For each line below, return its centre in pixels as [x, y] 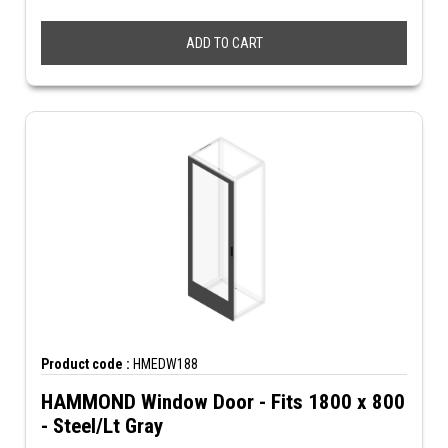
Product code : [85, 364]
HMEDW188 [164, 364]
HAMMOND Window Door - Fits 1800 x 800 [223, 402]
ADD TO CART [224, 43]
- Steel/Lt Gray [102, 426]
